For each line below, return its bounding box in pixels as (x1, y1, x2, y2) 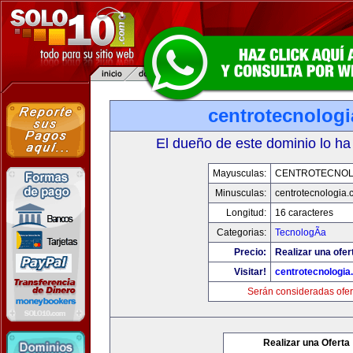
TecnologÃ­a (274, 227, 326, 238)
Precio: (233, 247, 266, 258)
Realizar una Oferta (263, 337, 350, 348)
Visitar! (233, 266, 266, 277)
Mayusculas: (212, 168, 266, 179)
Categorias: (216, 227, 266, 238)
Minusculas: (214, 188, 266, 199)
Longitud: (225, 207, 266, 218)
